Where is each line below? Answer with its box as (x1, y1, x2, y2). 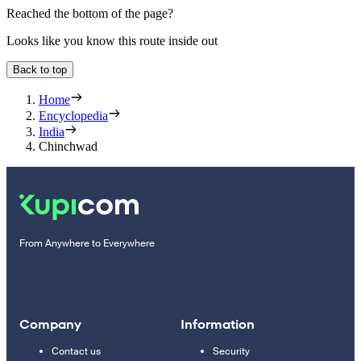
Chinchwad (39, 139, 98, 153)
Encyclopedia (39, 108, 108, 122)
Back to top (13, 63, 67, 76)
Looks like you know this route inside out (6, 33, 218, 48)
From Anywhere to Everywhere (19, 236, 155, 250)
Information (180, 314, 255, 334)
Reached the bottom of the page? (6, 6, 173, 20)
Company (19, 314, 81, 334)
